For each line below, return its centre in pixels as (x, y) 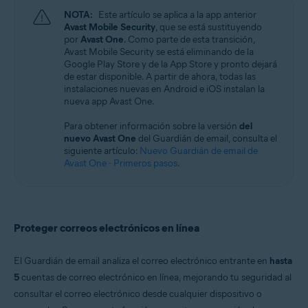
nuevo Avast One (100, 139)
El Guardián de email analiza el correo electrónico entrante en (142, 261)
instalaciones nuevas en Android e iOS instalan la (164, 89)
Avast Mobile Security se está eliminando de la (159, 52)
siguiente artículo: (102, 151)
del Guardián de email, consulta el (207, 139)
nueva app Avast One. (109, 101)
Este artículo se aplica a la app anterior (177, 15)
